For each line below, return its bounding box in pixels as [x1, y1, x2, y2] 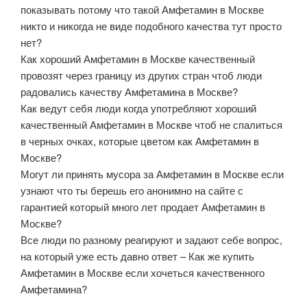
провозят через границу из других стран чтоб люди [21, 67, 262, 82]
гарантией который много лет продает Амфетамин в [21, 199, 265, 214]
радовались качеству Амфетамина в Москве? [21, 84, 238, 99]
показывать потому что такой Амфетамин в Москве [21, 1, 264, 16]
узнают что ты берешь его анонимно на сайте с [21, 182, 243, 197]
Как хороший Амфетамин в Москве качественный [21, 51, 255, 66]
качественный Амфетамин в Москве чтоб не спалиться [21, 116, 282, 132]
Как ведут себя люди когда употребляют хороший [21, 100, 256, 115]
